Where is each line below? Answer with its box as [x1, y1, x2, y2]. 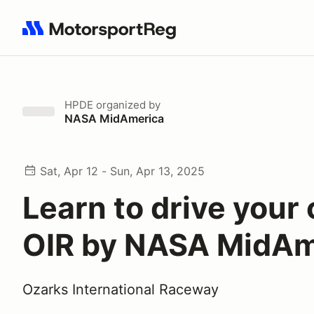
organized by [93, 98, 161, 111]
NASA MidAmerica [64, 111, 164, 125]
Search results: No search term [22, 29, 185, 43]
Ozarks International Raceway [22, 281, 219, 298]
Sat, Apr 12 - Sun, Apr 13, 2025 [40, 164, 205, 178]
